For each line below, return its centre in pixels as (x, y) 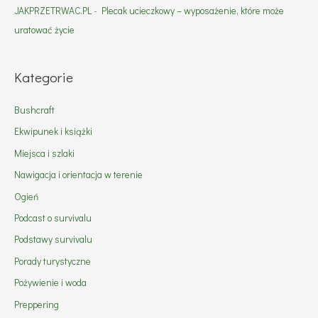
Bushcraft (34, 110)
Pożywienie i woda (50, 283)
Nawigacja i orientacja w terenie (78, 175)
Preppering (37, 304)
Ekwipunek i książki (53, 132)
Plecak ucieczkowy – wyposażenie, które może (193, 11)
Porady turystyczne (53, 261)
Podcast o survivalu (53, 218)
